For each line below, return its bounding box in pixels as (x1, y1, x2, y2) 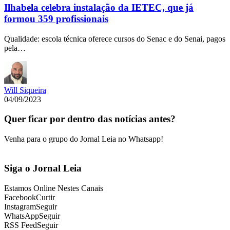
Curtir (36, 193, 55, 202)
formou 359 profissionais (4, 13, 108, 25)
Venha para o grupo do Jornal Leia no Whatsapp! (4, 135, 163, 144)
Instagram (4, 202, 36, 211)
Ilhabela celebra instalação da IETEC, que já (4, 2, 194, 13)
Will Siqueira (4, 85, 46, 94)
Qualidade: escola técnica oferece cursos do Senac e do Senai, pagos (4, 34, 225, 43)
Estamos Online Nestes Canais (4, 183, 103, 193)
